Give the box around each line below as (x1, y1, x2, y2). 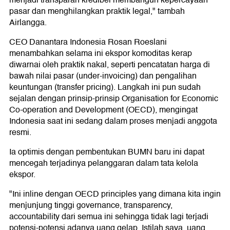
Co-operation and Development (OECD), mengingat (9, 103, 198, 117)
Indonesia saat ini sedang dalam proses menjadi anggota (9, 114, 217, 128)
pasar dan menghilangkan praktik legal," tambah (9, 5, 185, 18)
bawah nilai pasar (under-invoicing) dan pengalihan (9, 69, 197, 83)
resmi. (9, 126, 31, 140)
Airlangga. (9, 16, 47, 30)
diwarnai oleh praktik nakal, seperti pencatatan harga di (9, 58, 210, 72)
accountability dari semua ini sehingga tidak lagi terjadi (9, 210, 208, 224)
